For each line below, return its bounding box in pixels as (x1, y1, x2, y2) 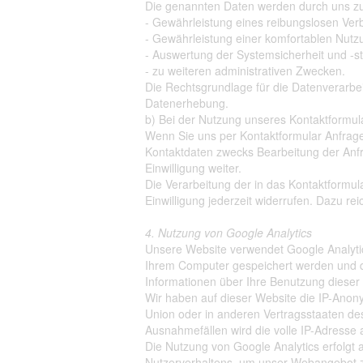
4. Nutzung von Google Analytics (145, 224, 312, 241)
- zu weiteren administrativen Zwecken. (145, 62, 345, 79)
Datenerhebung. (145, 95, 228, 111)
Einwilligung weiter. (145, 160, 241, 176)
